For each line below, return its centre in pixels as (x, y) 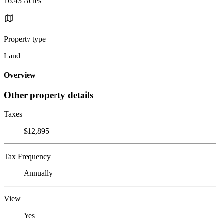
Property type (25, 39)
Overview (20, 75)
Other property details (49, 95)
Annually (38, 173)
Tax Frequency (27, 157)
